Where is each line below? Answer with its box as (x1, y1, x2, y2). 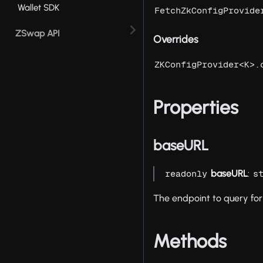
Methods (153, 230, 227, 253)
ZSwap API (15, 28, 60, 39)
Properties (153, 96, 239, 119)
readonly (165, 168, 208, 179)
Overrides (153, 33, 199, 46)
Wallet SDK (18, 2, 59, 13)
